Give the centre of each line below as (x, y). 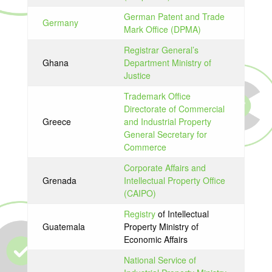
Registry (139, 214)
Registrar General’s (161, 50)
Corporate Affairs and (165, 168)
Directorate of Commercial (174, 109)
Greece (56, 121)
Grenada (59, 180)
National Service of (160, 260)
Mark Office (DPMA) (162, 29)
